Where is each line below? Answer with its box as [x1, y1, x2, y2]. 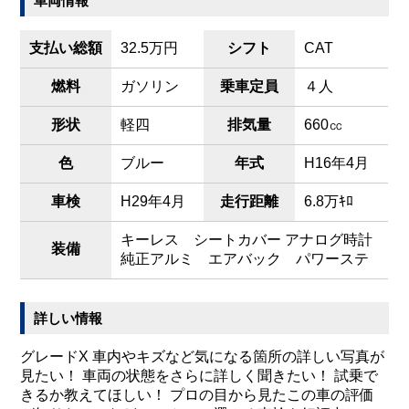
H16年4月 [304, 155, 370, 172]
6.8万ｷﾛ [304, 194, 354, 210]
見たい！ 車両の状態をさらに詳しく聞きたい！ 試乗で [20, 368, 379, 384]
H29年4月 [121, 194, 186, 210]
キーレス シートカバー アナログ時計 [121, 232, 373, 248]
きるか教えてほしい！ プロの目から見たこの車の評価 [20, 387, 375, 404]
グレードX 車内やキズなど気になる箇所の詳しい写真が [20, 349, 385, 365]
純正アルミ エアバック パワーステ [121, 251, 370, 267]
